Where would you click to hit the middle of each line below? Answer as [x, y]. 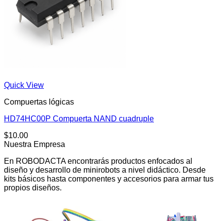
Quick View [24, 85]
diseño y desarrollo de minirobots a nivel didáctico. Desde [105, 170]
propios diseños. [33, 188]
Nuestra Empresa [35, 145]
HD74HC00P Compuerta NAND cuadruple [79, 119]
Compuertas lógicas [39, 102]
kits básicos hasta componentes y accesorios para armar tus [109, 179]
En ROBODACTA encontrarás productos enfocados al [98, 161]
